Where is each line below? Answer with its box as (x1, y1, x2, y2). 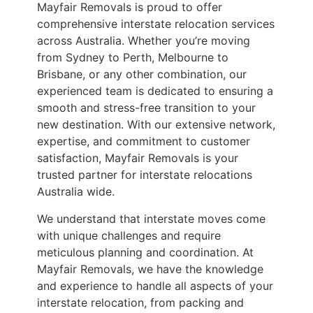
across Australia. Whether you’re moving (36, 34, 250, 48)
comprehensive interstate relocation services (36, 17, 275, 31)
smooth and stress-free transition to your (36, 101, 256, 115)
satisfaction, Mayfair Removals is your (36, 151, 238, 166)
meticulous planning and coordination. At (36, 245, 254, 259)
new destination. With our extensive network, (36, 117, 275, 132)
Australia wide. (36, 184, 115, 199)
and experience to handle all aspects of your (36, 278, 273, 293)
